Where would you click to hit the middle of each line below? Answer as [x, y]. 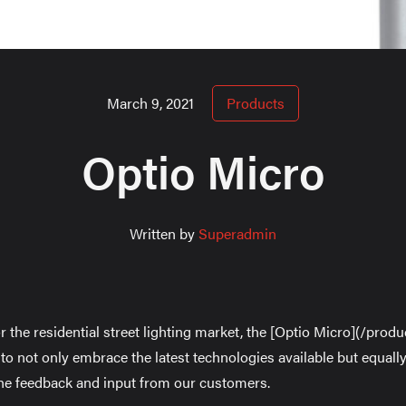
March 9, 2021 [150, 103]
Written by [164, 234]
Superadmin [237, 234]
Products [256, 103]
